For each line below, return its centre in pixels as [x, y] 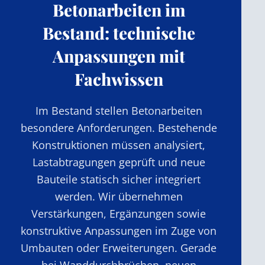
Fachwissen [119, 79]
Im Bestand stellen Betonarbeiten [119, 110]
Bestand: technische [119, 33]
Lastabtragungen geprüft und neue [119, 162]
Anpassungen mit [119, 56]
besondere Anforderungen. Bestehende [119, 127]
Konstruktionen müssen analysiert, [119, 145]
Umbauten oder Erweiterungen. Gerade [119, 248]
